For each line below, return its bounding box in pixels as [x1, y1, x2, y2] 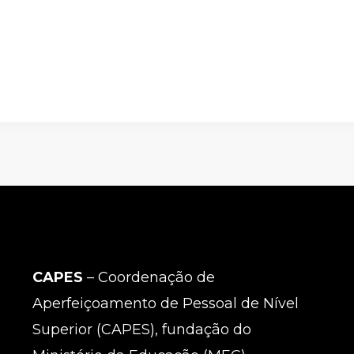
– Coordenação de [82, 268, 215, 286]
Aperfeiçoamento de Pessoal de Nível [32, 294, 299, 312]
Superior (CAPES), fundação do [32, 320, 251, 338]
